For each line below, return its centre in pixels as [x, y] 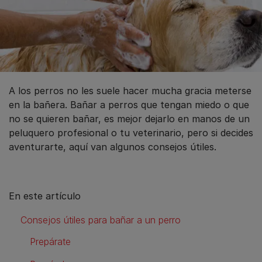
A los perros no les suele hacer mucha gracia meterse [130, 90]
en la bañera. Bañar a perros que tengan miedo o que [129, 104]
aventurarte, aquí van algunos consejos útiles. [113, 146]
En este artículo [45, 196]
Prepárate [50, 241]
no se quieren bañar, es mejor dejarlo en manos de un [129, 118]
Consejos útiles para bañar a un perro [101, 220]
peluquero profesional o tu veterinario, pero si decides [131, 132]
